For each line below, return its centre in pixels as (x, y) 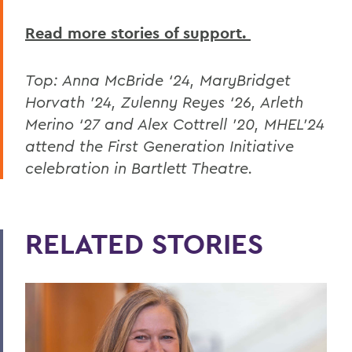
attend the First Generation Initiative (159, 145)
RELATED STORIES (144, 243)
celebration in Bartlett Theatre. (139, 167)
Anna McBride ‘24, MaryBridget (176, 79)
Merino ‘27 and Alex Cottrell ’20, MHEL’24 (175, 123)
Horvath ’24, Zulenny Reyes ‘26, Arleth (164, 101)
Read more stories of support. (138, 33)
